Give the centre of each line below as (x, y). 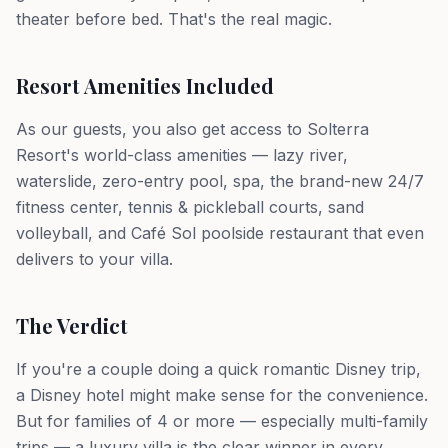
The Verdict (72, 325)
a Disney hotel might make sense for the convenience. (222, 395)
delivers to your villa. (94, 259)
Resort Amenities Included (145, 85)
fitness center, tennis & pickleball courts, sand (190, 207)
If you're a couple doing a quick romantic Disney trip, (218, 369)
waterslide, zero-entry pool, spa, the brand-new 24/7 (220, 181)
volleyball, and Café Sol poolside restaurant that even (220, 233)
